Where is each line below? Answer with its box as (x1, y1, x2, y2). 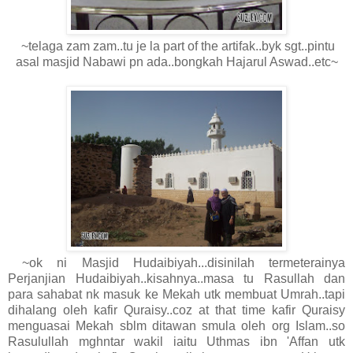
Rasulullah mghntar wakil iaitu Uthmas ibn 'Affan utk (8, 335, 345, 349)
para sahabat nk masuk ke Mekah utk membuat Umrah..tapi (8, 288, 345, 302)
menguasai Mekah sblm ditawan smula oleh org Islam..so (8, 319, 345, 333)
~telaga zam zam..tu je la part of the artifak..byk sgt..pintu (18, 39, 335, 54)
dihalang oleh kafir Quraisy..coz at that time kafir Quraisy (8, 303, 345, 318)
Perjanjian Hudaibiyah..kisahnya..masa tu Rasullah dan (8, 272, 345, 286)
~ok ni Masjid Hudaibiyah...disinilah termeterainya (8, 256, 345, 270)
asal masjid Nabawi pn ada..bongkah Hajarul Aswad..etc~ (15, 55, 338, 69)
